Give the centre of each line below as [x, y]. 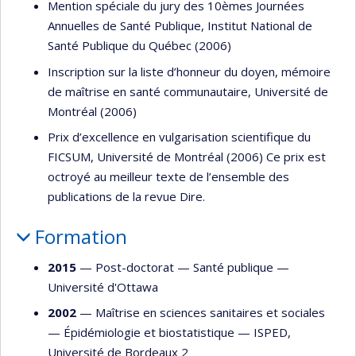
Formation [81, 237]
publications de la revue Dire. [126, 197]
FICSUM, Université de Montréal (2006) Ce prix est [187, 157]
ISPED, [272, 333]
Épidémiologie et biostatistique [149, 333]
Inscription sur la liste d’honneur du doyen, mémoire [189, 71]
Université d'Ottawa [103, 286]
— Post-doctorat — [135, 267]
